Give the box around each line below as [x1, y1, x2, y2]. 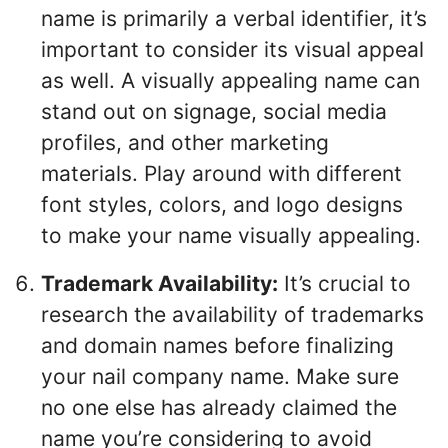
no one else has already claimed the [41, 395, 397, 421]
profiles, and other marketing [41, 130, 329, 156]
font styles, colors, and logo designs [41, 192, 403, 218]
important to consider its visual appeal [41, 37, 424, 63]
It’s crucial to [278, 271, 411, 297]
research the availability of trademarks [41, 302, 424, 328]
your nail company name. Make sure [41, 364, 399, 390]
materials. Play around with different [41, 161, 402, 187]
